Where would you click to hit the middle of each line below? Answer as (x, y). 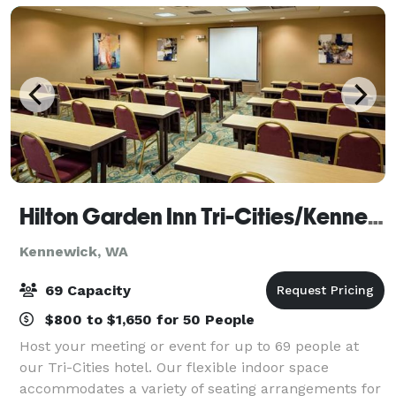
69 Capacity (86, 290)
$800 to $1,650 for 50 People (148, 319)
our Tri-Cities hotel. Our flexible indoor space (174, 367)
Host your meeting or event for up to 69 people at (189, 346)
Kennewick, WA (74, 251)
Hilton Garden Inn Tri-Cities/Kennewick (376, 216)
